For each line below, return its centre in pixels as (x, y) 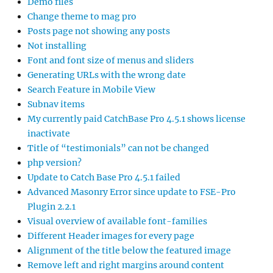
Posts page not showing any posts (99, 31)
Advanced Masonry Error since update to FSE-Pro (132, 192)
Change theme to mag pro (82, 17)
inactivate (49, 134)
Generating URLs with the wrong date (107, 75)
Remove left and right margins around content (126, 265)
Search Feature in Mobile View (91, 90)
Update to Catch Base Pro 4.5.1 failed (104, 178)
